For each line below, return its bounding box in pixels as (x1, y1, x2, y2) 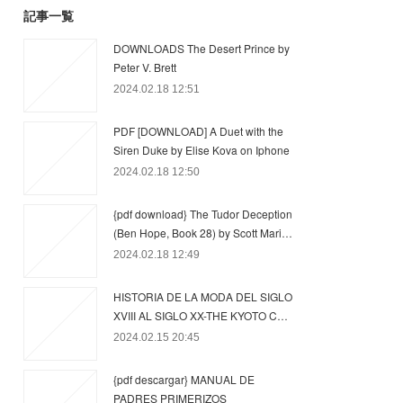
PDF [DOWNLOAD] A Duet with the (113, 123, 283, 139)
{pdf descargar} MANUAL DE (113, 372, 255, 387)
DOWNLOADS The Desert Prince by (113, 40, 290, 56)
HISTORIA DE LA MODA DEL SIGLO (113, 289, 292, 304)
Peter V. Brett (113, 59, 176, 75)
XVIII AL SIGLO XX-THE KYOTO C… (113, 308, 288, 323)
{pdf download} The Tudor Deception (113, 206, 292, 221)
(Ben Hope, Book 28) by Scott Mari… (113, 225, 292, 240)
